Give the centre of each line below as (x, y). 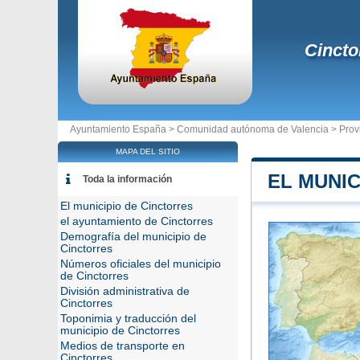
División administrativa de (125, 291)
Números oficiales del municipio (141, 264)
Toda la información (127, 179)
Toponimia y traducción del (128, 319)
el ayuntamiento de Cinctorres (137, 221)
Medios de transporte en (123, 346)
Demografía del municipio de (133, 237)
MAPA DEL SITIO (148, 151)
